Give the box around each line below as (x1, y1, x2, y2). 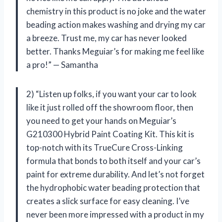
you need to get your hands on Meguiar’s (26, 115, 176, 126)
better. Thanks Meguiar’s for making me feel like (26, 46, 204, 56)
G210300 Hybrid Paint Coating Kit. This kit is (26, 128, 194, 139)
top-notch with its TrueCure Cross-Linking (26, 142, 183, 153)
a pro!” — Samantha (26, 59, 98, 70)
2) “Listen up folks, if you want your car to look (26, 88, 197, 99)
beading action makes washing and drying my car (26, 19, 206, 30)
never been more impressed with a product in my (26, 209, 204, 220)
